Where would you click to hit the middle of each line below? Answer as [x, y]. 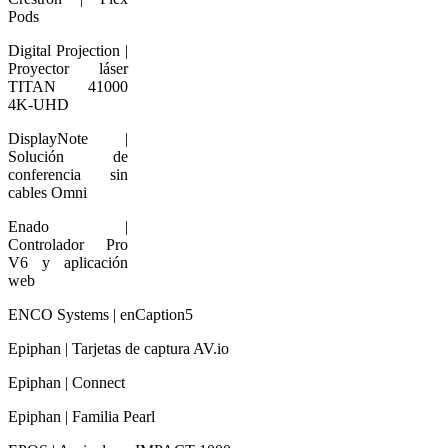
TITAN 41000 [68, 86]
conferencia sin [68, 174]
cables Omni [47, 192]
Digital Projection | [68, 50]
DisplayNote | [68, 138]
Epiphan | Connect [66, 382]
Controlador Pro [68, 244]
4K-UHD [38, 104]
